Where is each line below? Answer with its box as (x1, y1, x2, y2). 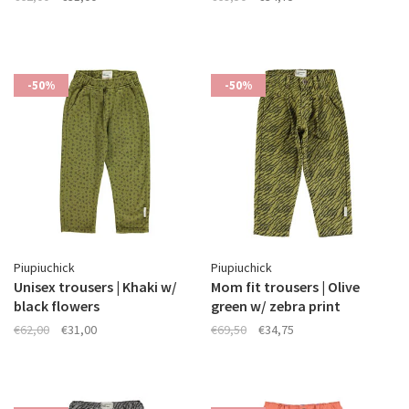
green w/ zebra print (211, 297, 341, 315)
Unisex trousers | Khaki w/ (14, 278, 177, 296)
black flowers (14, 297, 100, 315)
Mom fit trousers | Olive (211, 278, 360, 296)
